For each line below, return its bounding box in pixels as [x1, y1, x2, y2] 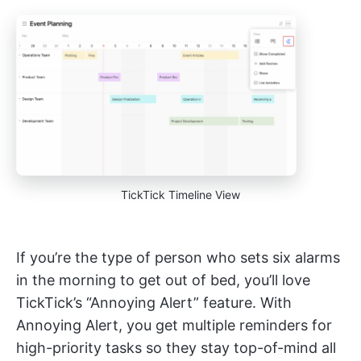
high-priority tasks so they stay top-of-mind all [16, 338, 336, 356]
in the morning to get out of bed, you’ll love [16, 271, 310, 288]
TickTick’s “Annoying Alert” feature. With [16, 293, 292, 311]
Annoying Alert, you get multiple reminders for [16, 316, 332, 334]
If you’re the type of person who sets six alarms [16, 248, 340, 266]
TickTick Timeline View [121, 187, 240, 201]
